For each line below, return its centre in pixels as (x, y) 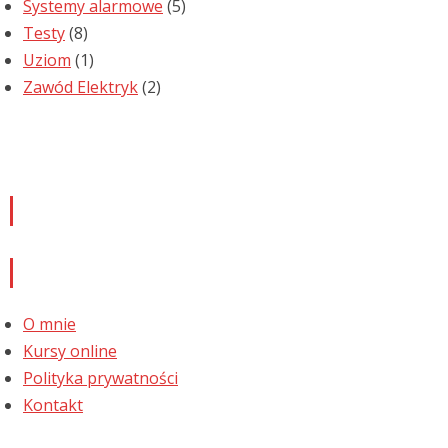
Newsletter (83, 205)
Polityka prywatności (100, 377)
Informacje (82, 270)
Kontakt (53, 404)
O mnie (49, 323)
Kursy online (70, 350)
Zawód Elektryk (80, 87)
